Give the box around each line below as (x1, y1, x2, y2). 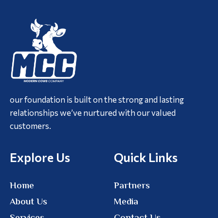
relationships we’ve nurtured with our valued (10, 107, 176, 118)
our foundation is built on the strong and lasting (10, 94, 184, 105)
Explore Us (10, 149, 70, 164)
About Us (10, 195, 47, 209)
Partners (114, 179, 150, 193)
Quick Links (114, 149, 178, 164)
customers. (10, 120, 51, 131)
